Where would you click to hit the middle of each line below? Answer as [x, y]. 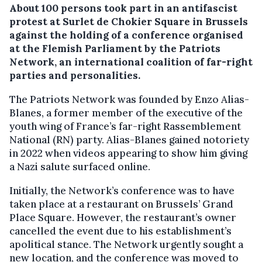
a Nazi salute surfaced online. [80, 166]
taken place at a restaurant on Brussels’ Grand [121, 204]
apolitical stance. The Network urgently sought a [126, 244]
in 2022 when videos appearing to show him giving [128, 153]
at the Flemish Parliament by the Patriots [115, 48]
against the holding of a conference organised [126, 35]
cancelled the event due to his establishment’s [120, 231]
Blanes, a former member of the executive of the [126, 113]
